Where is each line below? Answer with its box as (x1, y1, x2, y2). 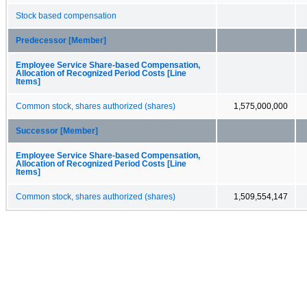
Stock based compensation (16, 11, 116, 20)
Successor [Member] (16, 126, 98, 135)
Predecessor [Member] (16, 36, 106, 45)
